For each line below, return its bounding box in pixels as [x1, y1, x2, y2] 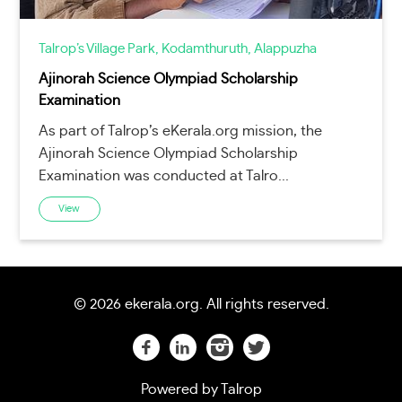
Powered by [140, 382, 218, 398]
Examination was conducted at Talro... [38, 169, 289, 183]
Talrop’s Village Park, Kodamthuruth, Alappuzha [38, 41, 317, 56]
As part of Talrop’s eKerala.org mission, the [38, 124, 322, 138]
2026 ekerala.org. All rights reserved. [89, 296, 329, 311]
